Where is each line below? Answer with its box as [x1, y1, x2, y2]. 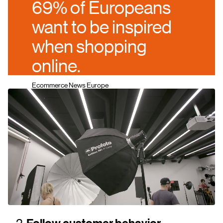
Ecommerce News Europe [32, 80, 109, 89]
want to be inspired [32, 16, 172, 37]
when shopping [32, 35, 147, 56]
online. [32, 55, 81, 76]
